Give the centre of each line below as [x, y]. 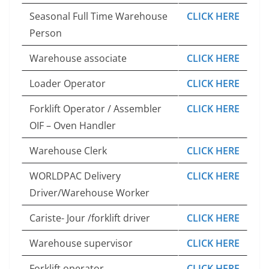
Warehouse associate [78, 58]
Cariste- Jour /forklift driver [90, 218]
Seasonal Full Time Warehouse [98, 16]
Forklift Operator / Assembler [95, 108]
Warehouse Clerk [68, 150]
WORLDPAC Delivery [75, 176]
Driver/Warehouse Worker [89, 192]
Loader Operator [68, 83]
